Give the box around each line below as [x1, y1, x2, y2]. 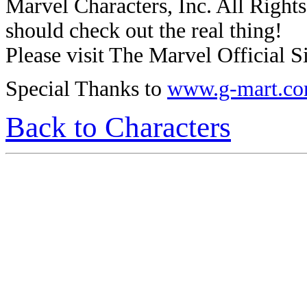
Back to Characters [5, 111, 231, 143]
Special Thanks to [5, 77, 167, 101]
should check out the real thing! [5, 19, 282, 42]
